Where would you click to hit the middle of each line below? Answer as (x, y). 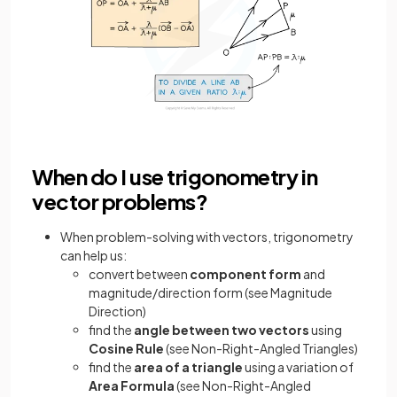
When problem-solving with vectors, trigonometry (207, 236)
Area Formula (132, 385)
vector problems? (120, 201)
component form (245, 273)
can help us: (93, 255)
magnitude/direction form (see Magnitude (210, 292)
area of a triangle (188, 366)
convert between (139, 273)
